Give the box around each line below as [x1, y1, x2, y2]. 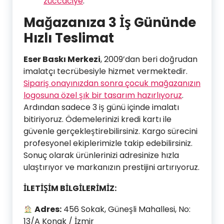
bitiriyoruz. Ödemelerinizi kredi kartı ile [23, 113, 171, 125]
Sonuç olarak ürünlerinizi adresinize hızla [23, 149, 179, 161]
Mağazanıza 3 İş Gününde [23, 13, 196, 32]
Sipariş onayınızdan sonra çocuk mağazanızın [23, 77, 200, 89]
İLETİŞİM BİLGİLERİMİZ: [23, 182, 116, 194]
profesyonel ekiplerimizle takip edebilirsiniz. [23, 137, 192, 149]
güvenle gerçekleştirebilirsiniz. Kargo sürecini [23, 125, 197, 137]
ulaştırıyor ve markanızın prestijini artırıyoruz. [23, 161, 199, 173]
